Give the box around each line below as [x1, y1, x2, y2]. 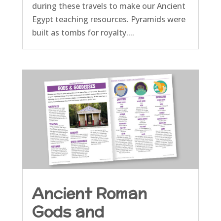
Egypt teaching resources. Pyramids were [32, 13, 185, 25]
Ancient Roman [32, 182, 147, 204]
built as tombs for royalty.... [32, 27, 134, 38]
